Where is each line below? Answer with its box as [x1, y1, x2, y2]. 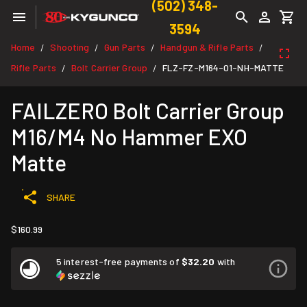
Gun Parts [104, 41, 146, 53]
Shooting [50, 41, 90, 53]
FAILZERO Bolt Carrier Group [11, 97, 284, 123]
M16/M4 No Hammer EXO [11, 123, 247, 149]
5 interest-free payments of [56, 256, 182, 267]
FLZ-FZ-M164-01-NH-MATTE [162, 62, 284, 73]
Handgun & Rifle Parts [160, 41, 254, 53]
